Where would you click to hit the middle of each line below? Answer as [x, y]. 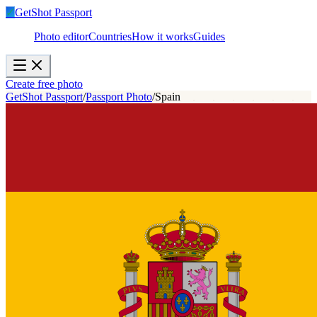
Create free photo [44, 84]
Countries [110, 36]
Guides [209, 36]
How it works [162, 36]
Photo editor [61, 36]
